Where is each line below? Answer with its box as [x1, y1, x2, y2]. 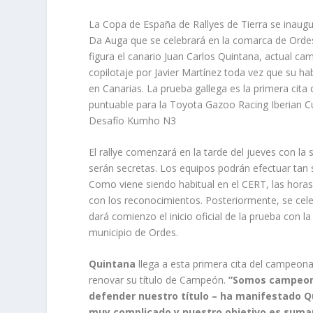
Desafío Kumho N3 [89, 113, 177, 127]
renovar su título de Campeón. [89, 273, 229, 287]
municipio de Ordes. [89, 225, 179, 239]
